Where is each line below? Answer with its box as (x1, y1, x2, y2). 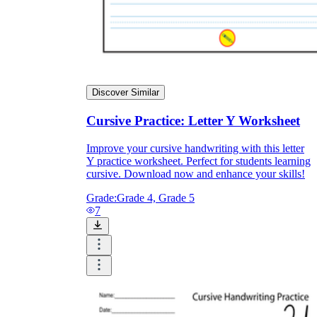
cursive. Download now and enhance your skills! (86, 167, 305, 180)
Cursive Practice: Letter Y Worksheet (86, 113, 300, 128)
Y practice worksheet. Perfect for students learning (86, 154, 311, 167)
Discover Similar (92, 87, 159, 98)
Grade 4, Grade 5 (117, 191, 195, 204)
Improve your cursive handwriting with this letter (86, 142, 304, 154)
